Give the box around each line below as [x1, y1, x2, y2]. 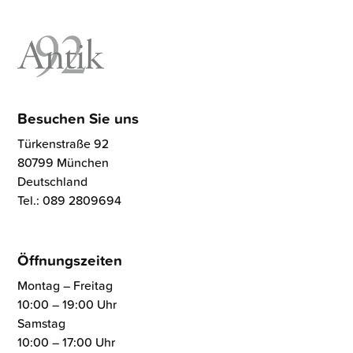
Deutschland [17, 173, 88, 191]
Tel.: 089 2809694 [17, 191, 122, 210]
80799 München [17, 154, 110, 172]
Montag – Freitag [17, 276, 113, 294]
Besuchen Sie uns [17, 107, 139, 130]
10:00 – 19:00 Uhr [17, 295, 117, 313]
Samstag [17, 314, 66, 332]
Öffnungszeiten [17, 248, 123, 271]
